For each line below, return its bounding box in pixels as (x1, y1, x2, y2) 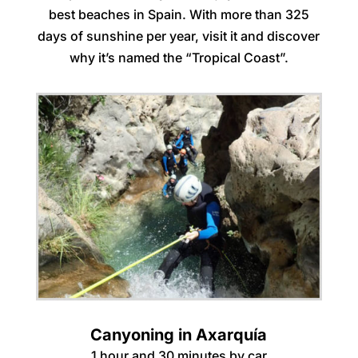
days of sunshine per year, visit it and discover (38, 28, 320, 45)
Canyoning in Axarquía (90, 325, 268, 345)
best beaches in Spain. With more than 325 (48, 6, 309, 23)
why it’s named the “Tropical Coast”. (69, 50, 288, 66)
